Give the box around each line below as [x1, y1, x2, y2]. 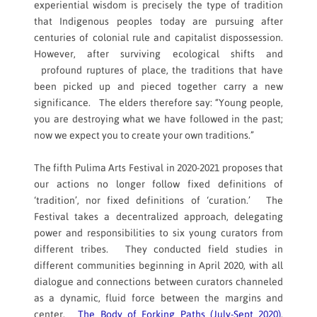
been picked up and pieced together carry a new [33, 81, 284, 93]
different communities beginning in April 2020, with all [33, 260, 284, 272]
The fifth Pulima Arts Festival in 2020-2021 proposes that [33, 162, 284, 174]
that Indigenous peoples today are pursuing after [33, 16, 284, 28]
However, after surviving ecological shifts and [33, 48, 284, 60]
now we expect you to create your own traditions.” [33, 129, 254, 142]
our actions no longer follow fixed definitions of [33, 178, 284, 190]
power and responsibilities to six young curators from [33, 227, 284, 239]
